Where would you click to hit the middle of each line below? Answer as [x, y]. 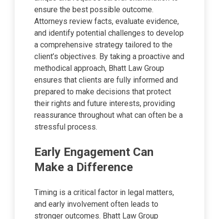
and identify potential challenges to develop [109, 33]
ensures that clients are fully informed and [106, 80]
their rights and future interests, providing [105, 104]
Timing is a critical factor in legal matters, [104, 193]
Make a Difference [84, 167]
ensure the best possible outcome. [94, 10]
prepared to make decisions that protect [103, 92]
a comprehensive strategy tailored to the [103, 45]
